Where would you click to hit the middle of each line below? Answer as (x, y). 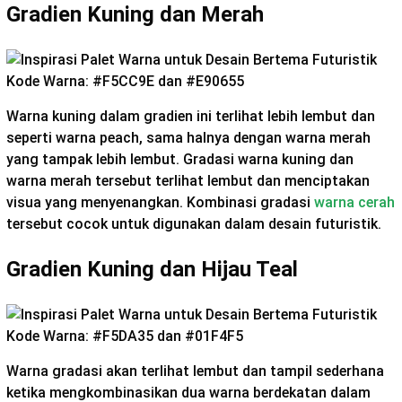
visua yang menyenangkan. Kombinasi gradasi (160, 202)
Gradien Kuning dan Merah (135, 15)
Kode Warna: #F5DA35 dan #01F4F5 (125, 336)
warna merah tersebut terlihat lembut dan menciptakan (188, 180)
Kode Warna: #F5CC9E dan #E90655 (125, 81)
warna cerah (354, 202)
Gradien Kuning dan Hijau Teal (152, 269)
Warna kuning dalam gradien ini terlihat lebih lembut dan (191, 116)
